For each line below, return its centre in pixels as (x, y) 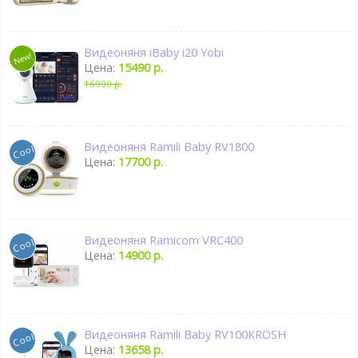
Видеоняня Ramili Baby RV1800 (169, 146)
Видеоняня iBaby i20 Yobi (154, 52)
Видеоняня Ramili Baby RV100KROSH (185, 335)
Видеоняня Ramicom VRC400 (164, 241)
